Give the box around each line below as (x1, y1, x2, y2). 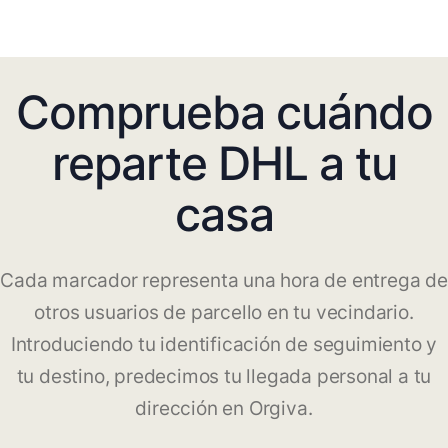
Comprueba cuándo (15, 84, 433, 141)
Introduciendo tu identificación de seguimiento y (10, 333, 438, 357)
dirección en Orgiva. (135, 397, 313, 421)
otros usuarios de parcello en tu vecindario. (34, 301, 414, 325)
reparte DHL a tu (51, 135, 397, 192)
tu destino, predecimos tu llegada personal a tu (16, 365, 432, 389)
